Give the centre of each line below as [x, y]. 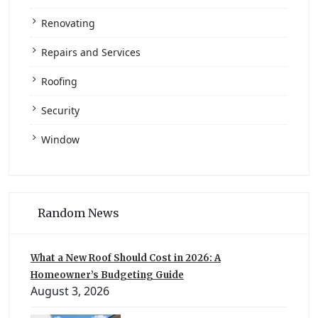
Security [60, 110]
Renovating [68, 23]
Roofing [59, 81]
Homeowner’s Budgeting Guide [107, 275]
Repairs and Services [91, 52]
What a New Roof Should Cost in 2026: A [126, 258]
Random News [78, 213]
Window [60, 139]
